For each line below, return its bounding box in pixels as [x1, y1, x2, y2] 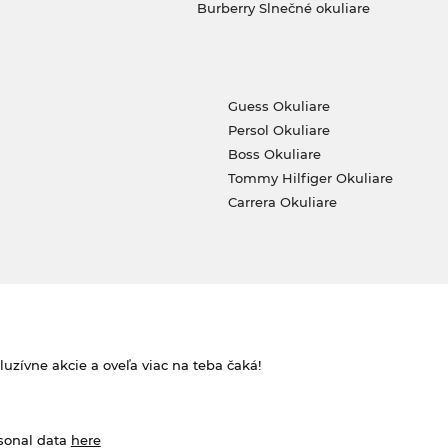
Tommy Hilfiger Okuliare [227, 169, 393, 186]
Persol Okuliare [227, 121, 330, 138]
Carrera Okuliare [227, 193, 337, 210]
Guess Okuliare [227, 97, 330, 114]
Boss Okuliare [227, 145, 321, 162]
